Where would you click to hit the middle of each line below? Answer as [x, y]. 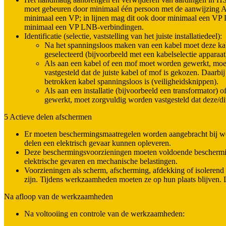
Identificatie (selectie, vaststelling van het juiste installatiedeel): [123, 36]
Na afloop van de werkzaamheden [59, 197]
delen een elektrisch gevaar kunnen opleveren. [98, 143]
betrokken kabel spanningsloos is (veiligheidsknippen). [131, 82]
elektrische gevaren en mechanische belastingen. [101, 161]
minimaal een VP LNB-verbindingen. [84, 27]
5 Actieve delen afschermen [48, 117]
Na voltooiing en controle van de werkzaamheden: [104, 214]
